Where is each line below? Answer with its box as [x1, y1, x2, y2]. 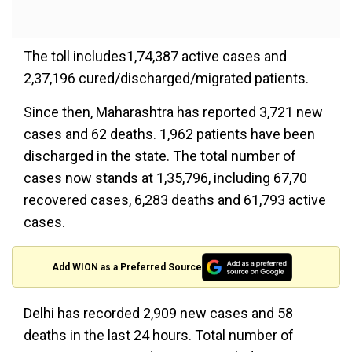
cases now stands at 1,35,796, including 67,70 [24, 170, 307, 187]
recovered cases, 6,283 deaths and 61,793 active [24, 192, 326, 209]
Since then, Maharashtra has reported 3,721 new [24, 104, 323, 121]
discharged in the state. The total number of [24, 148, 296, 165]
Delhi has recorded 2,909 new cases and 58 [24, 305, 293, 322]
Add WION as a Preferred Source [52, 261, 203, 273]
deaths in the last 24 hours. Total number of [24, 327, 294, 344]
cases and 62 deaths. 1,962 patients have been [24, 126, 315, 143]
